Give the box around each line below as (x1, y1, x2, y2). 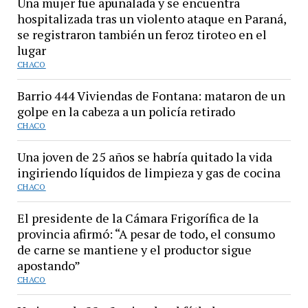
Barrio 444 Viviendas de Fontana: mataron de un (16, 87, 285, 104)
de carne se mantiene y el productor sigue (16, 241, 252, 258)
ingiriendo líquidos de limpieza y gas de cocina (16, 164, 280, 181)
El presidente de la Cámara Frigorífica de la (16, 209, 258, 226)
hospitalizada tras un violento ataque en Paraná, (16, 10, 286, 27)
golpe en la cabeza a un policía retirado (16, 102, 235, 120)
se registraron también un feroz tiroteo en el (16, 25, 267, 43)
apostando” (16, 256, 80, 274)
